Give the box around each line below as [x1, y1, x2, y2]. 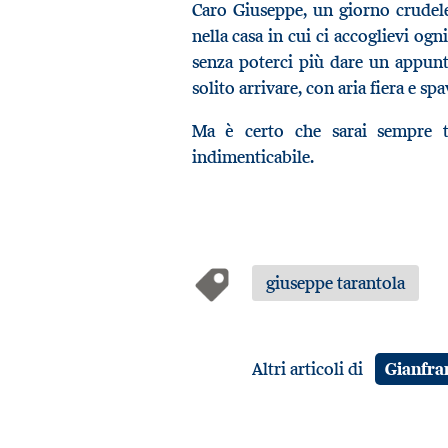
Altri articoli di [251, 358, 367, 381]
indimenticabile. [191, 146, 314, 169]
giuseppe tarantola [265, 272, 405, 295]
